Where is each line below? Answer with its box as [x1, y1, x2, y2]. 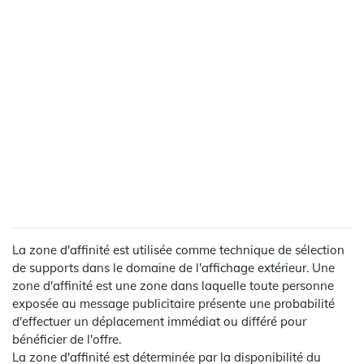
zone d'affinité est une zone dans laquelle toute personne [12, 277, 334, 293]
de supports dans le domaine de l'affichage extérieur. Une [12, 259, 335, 275]
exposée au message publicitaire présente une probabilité [12, 295, 335, 311]
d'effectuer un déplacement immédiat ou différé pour [12, 313, 306, 329]
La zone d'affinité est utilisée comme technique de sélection [12, 241, 344, 258]
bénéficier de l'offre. [12, 331, 121, 347]
